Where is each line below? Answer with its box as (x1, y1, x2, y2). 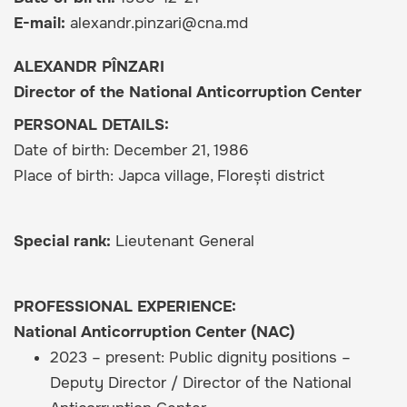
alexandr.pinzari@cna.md (70, 14, 249, 34)
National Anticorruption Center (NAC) (14, 323, 295, 342)
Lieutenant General (115, 232, 254, 252)
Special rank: (14, 232, 115, 252)
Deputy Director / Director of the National (50, 373, 352, 393)
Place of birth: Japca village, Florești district (14, 166, 324, 186)
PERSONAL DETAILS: (14, 115, 169, 135)
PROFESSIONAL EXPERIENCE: (14, 297, 236, 317)
